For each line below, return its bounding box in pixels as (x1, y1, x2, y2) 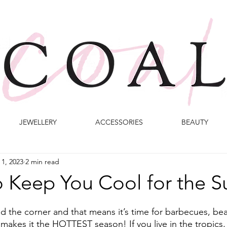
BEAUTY (181, 118, 208, 127)
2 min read (25, 157, 59, 166)
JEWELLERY (19, 118, 57, 127)
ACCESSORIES (95, 118, 143, 127)
